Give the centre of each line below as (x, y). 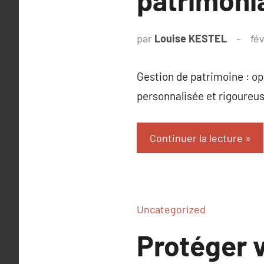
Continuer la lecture (196, 138)
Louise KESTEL (191, 39)
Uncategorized (171, 209)
